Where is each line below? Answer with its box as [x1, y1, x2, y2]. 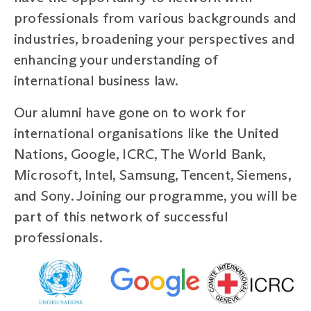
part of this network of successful [14, 208, 228, 225]
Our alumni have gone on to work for [14, 103, 246, 121]
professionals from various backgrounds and [14, 9, 297, 26]
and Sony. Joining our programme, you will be [14, 187, 297, 204]
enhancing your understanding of [14, 51, 219, 68]
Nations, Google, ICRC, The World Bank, [14, 145, 266, 162]
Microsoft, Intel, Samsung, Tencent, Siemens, [14, 166, 291, 183]
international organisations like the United [14, 124, 280, 142]
